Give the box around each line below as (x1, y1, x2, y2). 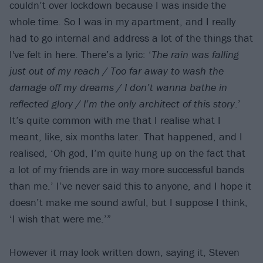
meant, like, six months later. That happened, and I (9, 130, 242, 144)
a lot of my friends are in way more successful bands (9, 163, 244, 177)
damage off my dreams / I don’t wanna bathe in (9, 80, 227, 95)
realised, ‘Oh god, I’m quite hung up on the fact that (9, 146, 245, 160)
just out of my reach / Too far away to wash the (9, 64, 224, 78)
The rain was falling (151, 48, 239, 62)
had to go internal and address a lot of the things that (9, 31, 253, 45)
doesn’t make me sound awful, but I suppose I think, (9, 195, 248, 210)
